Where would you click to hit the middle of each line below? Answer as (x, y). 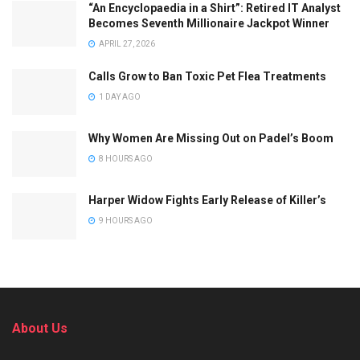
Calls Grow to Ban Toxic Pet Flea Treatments (207, 76)
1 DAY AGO (119, 97)
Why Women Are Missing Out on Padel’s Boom (211, 139)
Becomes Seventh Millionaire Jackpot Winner (209, 23)
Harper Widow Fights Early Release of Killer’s (207, 200)
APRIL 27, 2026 (126, 44)
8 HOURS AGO (125, 159)
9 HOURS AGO (125, 221)
